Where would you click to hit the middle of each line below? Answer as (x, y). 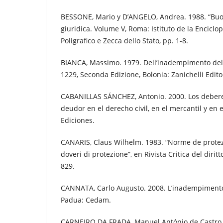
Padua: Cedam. (86, 200)
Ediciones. (78, 120)
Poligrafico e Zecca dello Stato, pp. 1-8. (124, 41)
